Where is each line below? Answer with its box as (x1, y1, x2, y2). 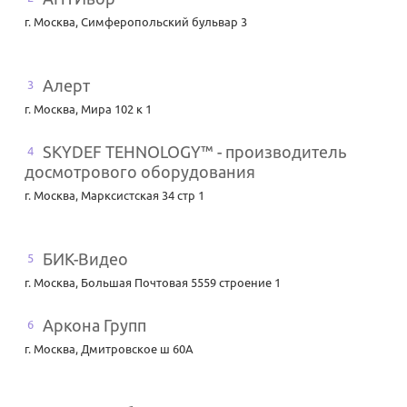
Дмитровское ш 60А (81, 342, 194, 356)
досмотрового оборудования (25, 163, 255, 182)
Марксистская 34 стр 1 (81, 189, 204, 203)
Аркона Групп (43, 316, 146, 335)
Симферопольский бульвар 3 (81, 15, 247, 29)
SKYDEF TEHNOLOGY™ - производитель (43, 143, 347, 162)
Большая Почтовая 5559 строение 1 (81, 276, 281, 290)
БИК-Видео (43, 250, 128, 269)
